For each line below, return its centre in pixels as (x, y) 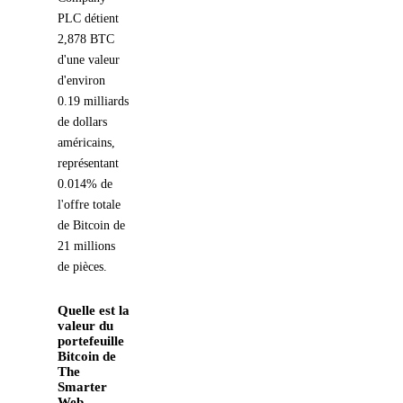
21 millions (86, 246)
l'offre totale (89, 204)
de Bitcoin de (91, 225)
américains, (86, 142)
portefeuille (91, 340)
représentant (88, 163)
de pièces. (82, 266)
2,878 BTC (86, 39)
